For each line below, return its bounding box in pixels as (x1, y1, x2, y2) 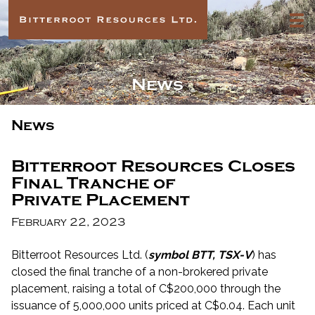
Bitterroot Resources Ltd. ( (11, 248, 148, 262)
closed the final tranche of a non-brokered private (11, 265, 268, 279)
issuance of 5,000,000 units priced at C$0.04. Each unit (11, 299, 295, 313)
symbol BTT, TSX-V (148, 248, 252, 262)
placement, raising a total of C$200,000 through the (11, 282, 281, 296)
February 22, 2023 (11, 216, 126, 229)
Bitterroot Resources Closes (11, 157, 295, 176)
